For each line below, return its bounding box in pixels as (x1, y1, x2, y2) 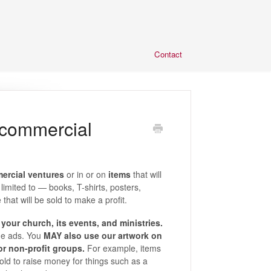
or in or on (64, 168, 108, 180)
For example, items (84, 242, 161, 254)
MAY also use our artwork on (43, 229, 162, 241)
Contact (154, 48, 182, 60)
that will (130, 168, 162, 180)
